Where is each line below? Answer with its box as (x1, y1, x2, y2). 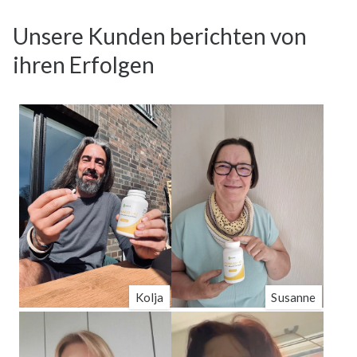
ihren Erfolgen (13, 51, 155, 79)
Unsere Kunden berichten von (13, 22, 307, 50)
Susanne (271, 289, 316, 304)
